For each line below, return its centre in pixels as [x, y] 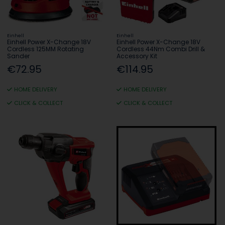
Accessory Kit [137, 56]
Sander [19, 56]
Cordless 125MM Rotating [46, 49]
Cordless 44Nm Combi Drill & [161, 49]
